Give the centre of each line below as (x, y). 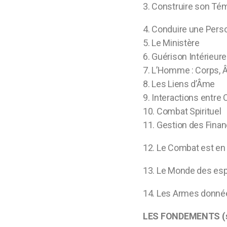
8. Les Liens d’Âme (179, 84)
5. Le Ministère (171, 43)
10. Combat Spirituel (183, 111)
